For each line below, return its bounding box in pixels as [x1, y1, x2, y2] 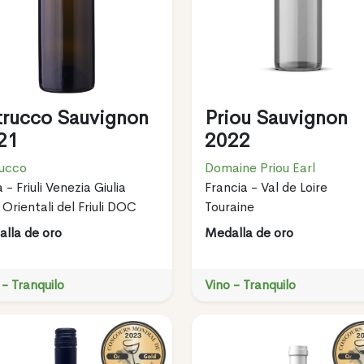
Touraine [204, 197, 254, 215]
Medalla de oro [204, 223, 293, 241]
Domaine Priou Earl [204, 158, 315, 176]
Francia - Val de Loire [204, 178, 327, 196]
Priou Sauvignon [204, 105, 348, 130]
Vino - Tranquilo [204, 275, 296, 293]
